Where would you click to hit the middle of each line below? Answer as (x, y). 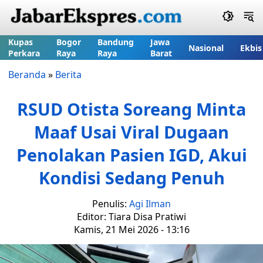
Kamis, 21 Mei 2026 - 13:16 (131, 230)
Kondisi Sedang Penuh (131, 178)
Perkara (24, 53)
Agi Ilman (150, 204)
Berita (68, 75)
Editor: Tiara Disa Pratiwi (131, 217)
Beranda (27, 75)
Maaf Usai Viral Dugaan (131, 132)
